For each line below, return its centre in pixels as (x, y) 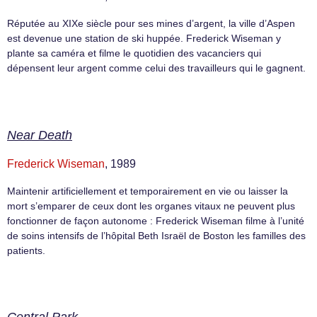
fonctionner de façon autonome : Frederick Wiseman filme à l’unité (156, 220)
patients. (26, 250)
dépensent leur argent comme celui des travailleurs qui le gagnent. (156, 68)
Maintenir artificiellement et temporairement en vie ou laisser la (148, 191)
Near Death (40, 135)
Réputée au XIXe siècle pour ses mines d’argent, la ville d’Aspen (151, 24)
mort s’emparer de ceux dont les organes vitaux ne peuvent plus (151, 206)
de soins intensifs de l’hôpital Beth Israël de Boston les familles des (156, 235)
